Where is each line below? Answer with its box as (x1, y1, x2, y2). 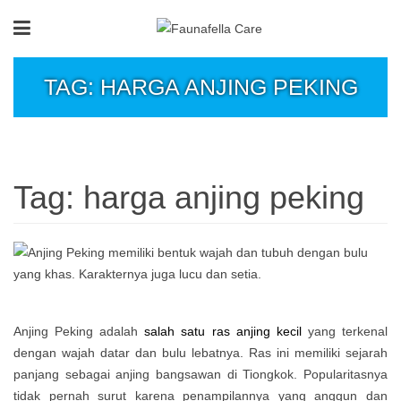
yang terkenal (301, 324, 388, 338)
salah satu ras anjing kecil (144, 324, 302, 338)
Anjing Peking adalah (13, 324, 145, 338)
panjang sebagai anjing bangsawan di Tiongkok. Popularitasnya (13, 367, 388, 381)
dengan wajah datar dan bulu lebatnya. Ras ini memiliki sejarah (13, 346, 388, 360)
